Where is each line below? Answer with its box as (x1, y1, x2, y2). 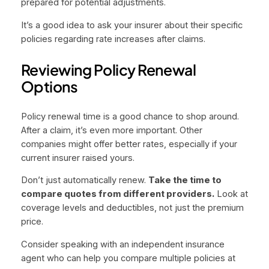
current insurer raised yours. (20, 152, 134, 163)
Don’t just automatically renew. (20, 175, 148, 186)
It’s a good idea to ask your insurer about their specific (20, 20, 243, 31)
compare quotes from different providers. (20, 189, 214, 200)
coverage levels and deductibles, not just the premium (20, 202, 244, 214)
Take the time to (148, 175, 222, 186)
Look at (214, 189, 248, 200)
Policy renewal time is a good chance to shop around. (20, 110, 239, 122)
